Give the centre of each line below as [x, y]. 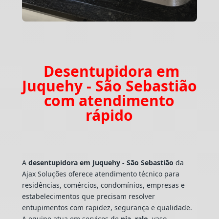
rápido [109, 115]
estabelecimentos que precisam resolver [88, 196]
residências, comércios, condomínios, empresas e [103, 185]
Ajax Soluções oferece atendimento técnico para [100, 174]
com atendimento [109, 100]
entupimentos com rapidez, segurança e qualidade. [107, 207]
